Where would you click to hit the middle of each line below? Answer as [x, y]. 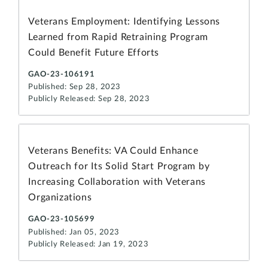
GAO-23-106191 [62, 74]
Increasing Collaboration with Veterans [117, 182]
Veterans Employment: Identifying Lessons [124, 21]
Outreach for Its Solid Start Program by [119, 167]
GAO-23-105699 [62, 220]
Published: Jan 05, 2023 [74, 232]
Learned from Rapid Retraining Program [118, 37]
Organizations [60, 198]
